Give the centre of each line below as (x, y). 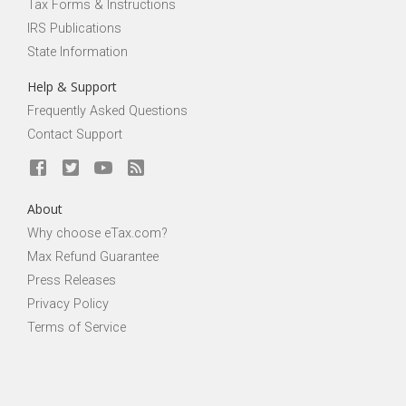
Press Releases (72, 280)
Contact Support (75, 135)
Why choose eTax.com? (97, 233)
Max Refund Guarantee (93, 257)
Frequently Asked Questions (107, 111)
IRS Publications (74, 29)
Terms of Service (77, 328)
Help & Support (72, 87)
